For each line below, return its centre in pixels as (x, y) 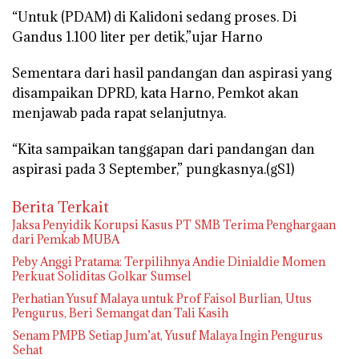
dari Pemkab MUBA (66, 239)
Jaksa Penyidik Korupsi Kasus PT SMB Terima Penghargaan (174, 224)
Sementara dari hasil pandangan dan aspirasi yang (172, 73)
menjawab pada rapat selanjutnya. (119, 113)
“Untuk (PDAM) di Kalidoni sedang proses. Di (154, 16)
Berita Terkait (61, 206)
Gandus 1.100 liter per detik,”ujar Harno (137, 36)
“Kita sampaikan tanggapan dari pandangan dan (163, 149)
